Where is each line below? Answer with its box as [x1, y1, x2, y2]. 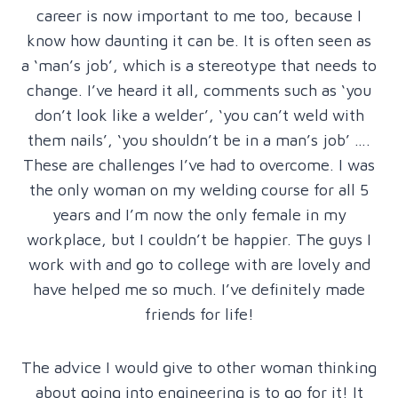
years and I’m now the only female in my [52, 204, 346, 224]
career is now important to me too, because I [36, 5, 362, 25]
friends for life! [144, 304, 254, 323]
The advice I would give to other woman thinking [21, 357, 377, 377]
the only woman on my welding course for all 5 [29, 179, 369, 199]
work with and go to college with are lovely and [28, 254, 370, 274]
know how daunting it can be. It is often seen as [27, 30, 371, 50]
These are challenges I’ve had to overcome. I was [23, 155, 375, 174]
